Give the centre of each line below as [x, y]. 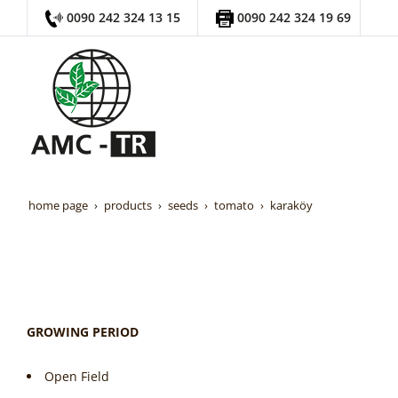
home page [58, 206]
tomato [234, 206]
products [128, 206]
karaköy [291, 206]
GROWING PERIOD [83, 332]
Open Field [77, 376]
